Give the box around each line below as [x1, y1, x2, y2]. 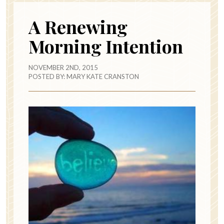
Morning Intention [28, 34, 183, 58]
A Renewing [28, 14, 127, 39]
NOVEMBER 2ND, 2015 [28, 63, 98, 72]
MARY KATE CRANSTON [66, 72, 139, 81]
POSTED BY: [28, 72, 66, 81]
